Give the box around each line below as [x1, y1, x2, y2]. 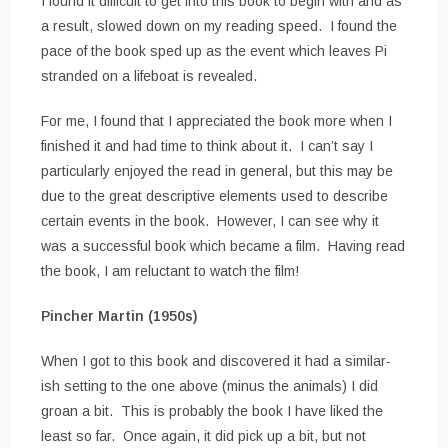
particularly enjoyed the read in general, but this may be [41, 163, 394, 180]
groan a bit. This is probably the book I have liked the [41, 403, 384, 420]
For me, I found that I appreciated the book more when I [41, 113, 393, 130]
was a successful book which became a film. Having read [41, 238, 406, 255]
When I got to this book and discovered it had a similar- [41, 353, 392, 370]
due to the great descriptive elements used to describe [41, 188, 389, 205]
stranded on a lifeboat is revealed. [41, 68, 258, 85]
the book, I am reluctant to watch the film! [41, 263, 300, 280]
